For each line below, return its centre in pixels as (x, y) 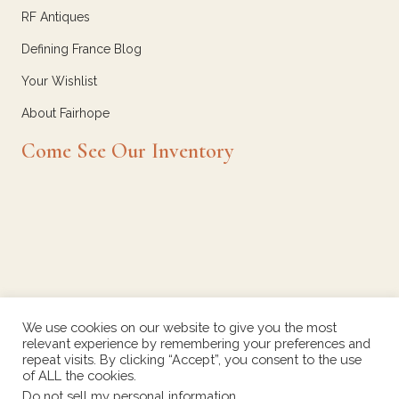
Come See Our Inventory (127, 151)
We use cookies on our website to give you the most (179, 327)
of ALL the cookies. (79, 375)
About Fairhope (65, 113)
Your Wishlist (59, 81)
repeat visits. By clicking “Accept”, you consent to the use (192, 359)
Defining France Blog (81, 49)
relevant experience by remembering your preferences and (196, 343)
